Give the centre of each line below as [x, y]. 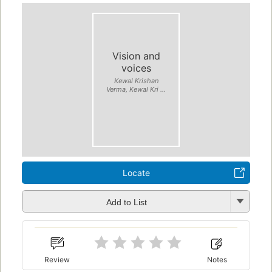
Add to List [126, 202]
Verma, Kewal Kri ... [136, 89]
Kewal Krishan [136, 80]
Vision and [136, 56]
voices [136, 68]
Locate [136, 173]
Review [57, 259]
